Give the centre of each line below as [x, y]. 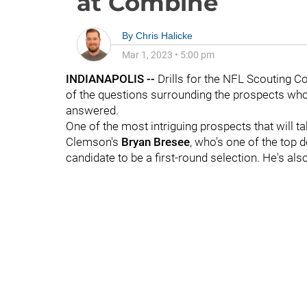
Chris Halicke [164, 36]
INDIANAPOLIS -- [110, 79]
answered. [92, 110]
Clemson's [94, 142]
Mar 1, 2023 [147, 55]
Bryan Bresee [156, 142]
